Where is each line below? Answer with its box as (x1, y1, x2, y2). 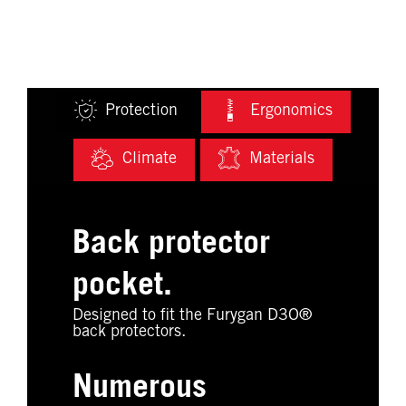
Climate (122, 151, 177, 169)
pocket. (72, 270, 172, 304)
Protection (104, 103, 178, 121)
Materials (249, 151, 314, 169)
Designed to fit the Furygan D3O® (72, 307, 312, 324)
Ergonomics (249, 103, 333, 121)
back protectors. (72, 324, 186, 341)
